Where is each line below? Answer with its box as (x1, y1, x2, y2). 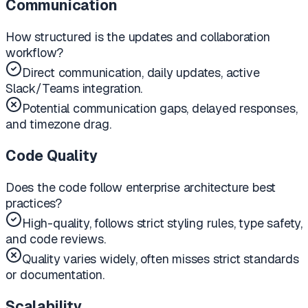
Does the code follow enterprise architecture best (5, 179, 276, 195)
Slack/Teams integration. (5, 80, 143, 96)
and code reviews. (5, 230, 106, 247)
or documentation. (5, 266, 104, 283)
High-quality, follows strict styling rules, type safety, (22, 214, 302, 231)
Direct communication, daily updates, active (22, 64, 260, 80)
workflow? (5, 44, 64, 60)
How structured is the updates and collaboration (5, 28, 270, 45)
